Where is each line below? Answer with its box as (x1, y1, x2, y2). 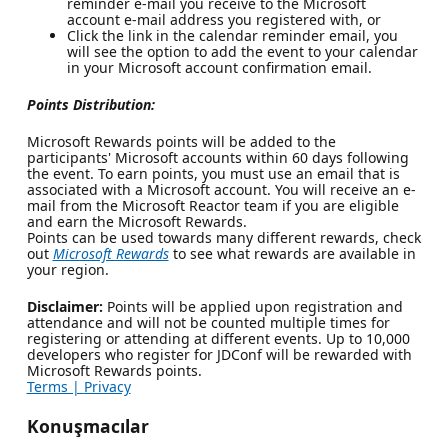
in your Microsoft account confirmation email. (66, 57, 372, 77)
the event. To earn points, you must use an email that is (26, 163, 400, 183)
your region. (26, 259, 109, 279)
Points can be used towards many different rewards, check (26, 227, 421, 247)
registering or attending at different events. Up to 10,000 (26, 328, 410, 348)
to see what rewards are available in (168, 243, 416, 263)
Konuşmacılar (26, 413, 149, 438)
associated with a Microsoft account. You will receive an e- (26, 179, 416, 199)
